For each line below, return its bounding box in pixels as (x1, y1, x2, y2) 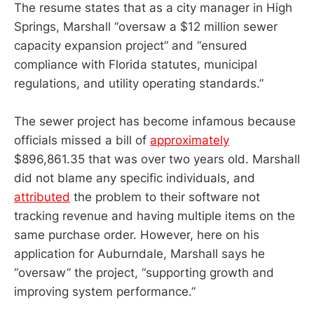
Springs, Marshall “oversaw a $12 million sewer (14, 20, 278, 34)
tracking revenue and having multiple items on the (14, 209, 295, 224)
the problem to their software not (70, 190, 260, 205)
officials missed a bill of (14, 133, 150, 148)
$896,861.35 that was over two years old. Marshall (14, 152, 300, 167)
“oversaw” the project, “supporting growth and (14, 266, 274, 280)
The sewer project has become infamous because (14, 114, 296, 129)
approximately (150, 133, 229, 148)
